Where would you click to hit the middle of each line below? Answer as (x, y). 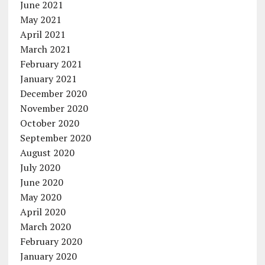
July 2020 (40, 168)
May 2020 (41, 197)
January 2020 (48, 256)
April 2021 (43, 35)
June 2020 (41, 182)
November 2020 (54, 109)
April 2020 (43, 212)
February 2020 (51, 242)
